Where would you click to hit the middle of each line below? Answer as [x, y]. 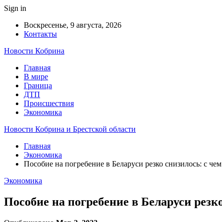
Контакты [40, 34]
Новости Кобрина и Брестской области [70, 129]
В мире [36, 77]
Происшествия [49, 103]
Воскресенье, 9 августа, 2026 [73, 25]
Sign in [15, 8]
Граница [38, 85]
